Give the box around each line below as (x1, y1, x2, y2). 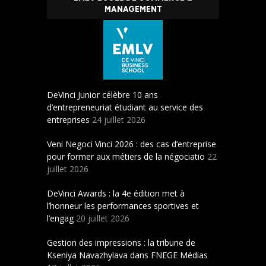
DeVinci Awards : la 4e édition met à (47, 188, 185, 199)
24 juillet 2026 (92, 114, 145, 126)
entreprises (47, 114, 90, 126)
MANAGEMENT (104, 5, 162, 14)
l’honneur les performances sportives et (47, 200, 199, 212)
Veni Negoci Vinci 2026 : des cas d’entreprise (47, 138, 216, 150)
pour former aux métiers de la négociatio (47, 151, 205, 163)
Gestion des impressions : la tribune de (47, 237, 195, 249)
